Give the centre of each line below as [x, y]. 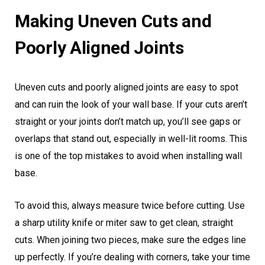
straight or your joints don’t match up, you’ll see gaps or [128, 122]
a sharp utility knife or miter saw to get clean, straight [124, 223]
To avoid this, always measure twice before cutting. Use [130, 206]
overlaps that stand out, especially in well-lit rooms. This [131, 139]
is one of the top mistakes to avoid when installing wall [128, 156]
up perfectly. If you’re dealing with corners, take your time [132, 257]
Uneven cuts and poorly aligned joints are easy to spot [127, 88]
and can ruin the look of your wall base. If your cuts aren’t [131, 105]
